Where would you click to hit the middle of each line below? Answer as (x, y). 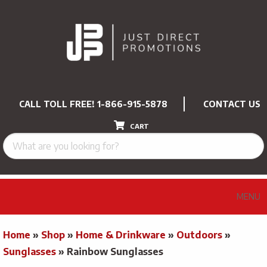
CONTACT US (232, 104)
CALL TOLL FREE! (58, 104)
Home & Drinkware (121, 235)
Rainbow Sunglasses (115, 251)
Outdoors (199, 235)
